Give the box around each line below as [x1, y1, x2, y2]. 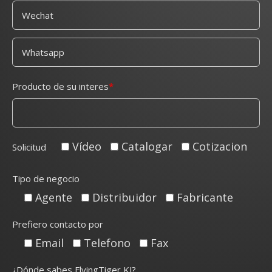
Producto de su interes [12, 80, 109, 92]
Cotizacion [192, 138, 247, 154]
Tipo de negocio [12, 172, 80, 185]
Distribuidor [92, 189, 157, 205]
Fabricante [177, 189, 233, 205]
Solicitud [12, 140, 46, 153]
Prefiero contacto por [12, 217, 103, 230]
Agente [35, 189, 72, 205]
